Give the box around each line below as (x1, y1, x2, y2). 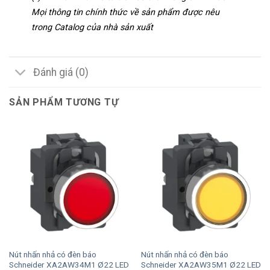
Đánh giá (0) (33, 66, 89, 78)
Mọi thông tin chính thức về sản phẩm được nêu (31, 7, 219, 18)
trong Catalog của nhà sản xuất (31, 22, 153, 33)
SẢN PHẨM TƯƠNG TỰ (9, 96, 119, 108)
